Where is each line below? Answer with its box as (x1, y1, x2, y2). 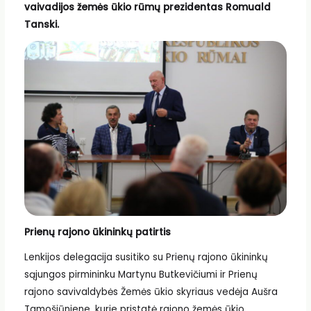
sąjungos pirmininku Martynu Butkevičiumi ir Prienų (24, 267, 258, 281)
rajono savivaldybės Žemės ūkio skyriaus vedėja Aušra (24, 285, 278, 299)
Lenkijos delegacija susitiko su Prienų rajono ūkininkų (24, 250, 268, 264)
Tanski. (24, 18, 59, 32)
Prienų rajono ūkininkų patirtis (24, 225, 171, 239)
